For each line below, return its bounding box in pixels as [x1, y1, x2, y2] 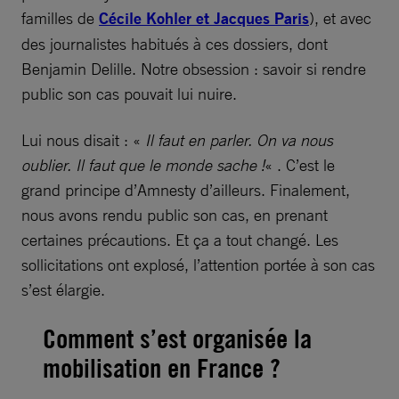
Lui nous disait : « [21, 129, 145, 150]
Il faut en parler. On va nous [145, 129, 333, 150]
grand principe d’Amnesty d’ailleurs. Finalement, [21, 179, 350, 199]
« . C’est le [265, 154, 335, 175]
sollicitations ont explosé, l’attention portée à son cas [21, 254, 375, 274]
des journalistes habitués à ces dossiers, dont [21, 33, 328, 53]
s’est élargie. [21, 279, 105, 299]
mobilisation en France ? [43, 350, 281, 384]
